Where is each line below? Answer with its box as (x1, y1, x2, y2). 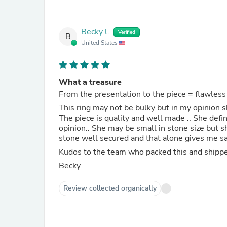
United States (81, 39, 119, 47)
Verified (118, 29, 135, 36)
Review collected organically (63, 183, 157, 193)
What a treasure (59, 77, 122, 88)
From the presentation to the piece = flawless (59, 89, 226, 100)
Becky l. (81, 26, 109, 38)
